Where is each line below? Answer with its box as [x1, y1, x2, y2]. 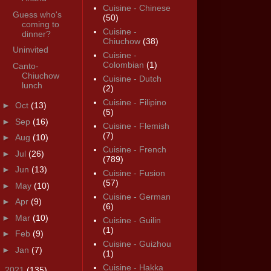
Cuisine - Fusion [102, 168, 165, 178]
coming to [21, 19, 59, 29]
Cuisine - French [102, 145, 166, 155]
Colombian [102, 60, 144, 70]
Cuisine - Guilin [102, 215, 161, 226]
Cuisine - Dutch [102, 74, 162, 84]
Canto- [12, 60, 39, 71]
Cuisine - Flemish [102, 121, 169, 131]
